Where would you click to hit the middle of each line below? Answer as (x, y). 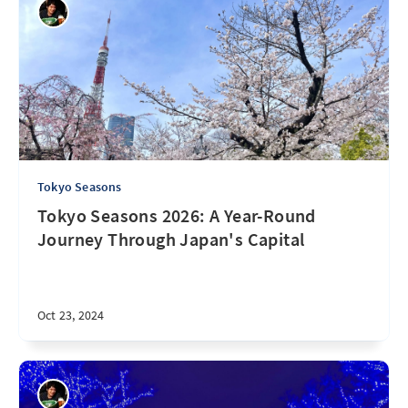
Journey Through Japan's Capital (171, 239)
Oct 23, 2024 (71, 315)
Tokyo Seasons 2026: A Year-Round (177, 215)
